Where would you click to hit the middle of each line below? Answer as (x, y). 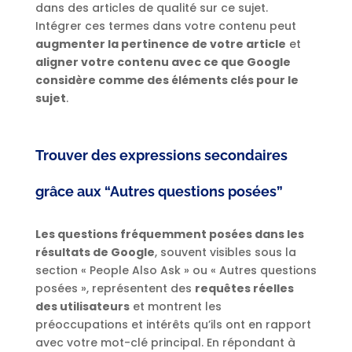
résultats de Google (95, 253)
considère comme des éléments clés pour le (167, 81)
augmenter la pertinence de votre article (160, 44)
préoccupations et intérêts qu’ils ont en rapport (173, 325)
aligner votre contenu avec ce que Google (163, 62)
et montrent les (175, 307)
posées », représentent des (115, 289)
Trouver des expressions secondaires (161, 156)
